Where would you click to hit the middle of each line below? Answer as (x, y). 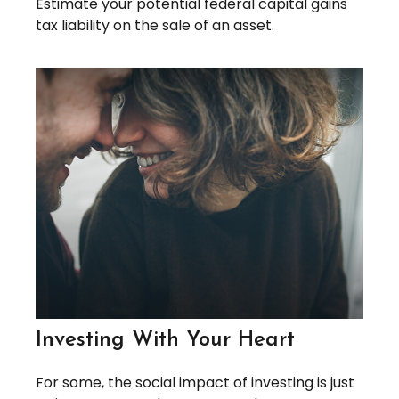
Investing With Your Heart (165, 340)
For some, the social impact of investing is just (195, 382)
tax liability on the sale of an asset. (155, 25)
